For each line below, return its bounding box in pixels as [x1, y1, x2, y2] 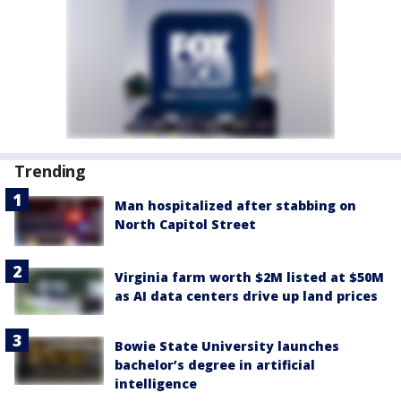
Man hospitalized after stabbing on [115, 197, 356, 214]
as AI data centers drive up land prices [115, 287, 378, 305]
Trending [14, 160, 87, 182]
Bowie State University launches [115, 337, 339, 355]
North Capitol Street [115, 216, 256, 233]
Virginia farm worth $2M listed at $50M [115, 269, 384, 286]
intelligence [115, 375, 197, 393]
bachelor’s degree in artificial [115, 356, 315, 374]
